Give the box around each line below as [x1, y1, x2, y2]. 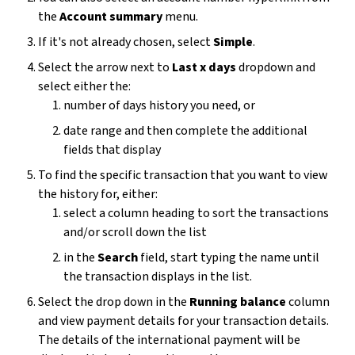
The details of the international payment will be [38, 331, 300, 349]
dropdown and [236, 59, 315, 76]
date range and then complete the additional [63, 122, 307, 139]
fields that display [63, 141, 161, 158]
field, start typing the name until [138, 249, 319, 266]
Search [97, 249, 138, 266]
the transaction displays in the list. [63, 268, 252, 285]
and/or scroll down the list [63, 223, 207, 241]
